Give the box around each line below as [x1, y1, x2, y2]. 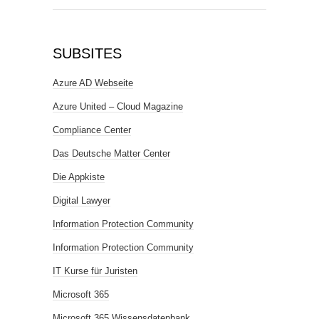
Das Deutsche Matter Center [53, 148, 170, 159]
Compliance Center [53, 125, 131, 135]
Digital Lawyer [53, 195, 110, 206]
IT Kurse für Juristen [53, 266, 137, 276]
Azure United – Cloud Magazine [53, 101, 183, 112]
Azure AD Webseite [53, 78, 133, 88]
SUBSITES [53, 46, 122, 61]
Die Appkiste [53, 172, 105, 182]
